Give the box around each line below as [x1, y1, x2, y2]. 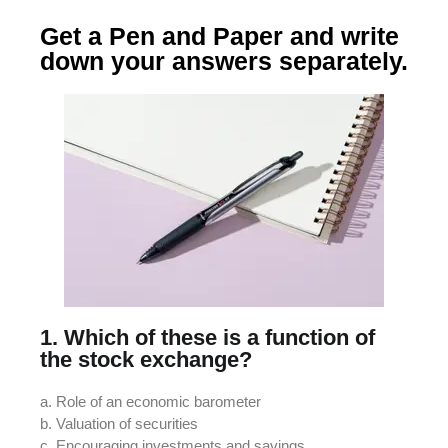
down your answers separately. [40, 46, 408, 75]
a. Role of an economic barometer [40, 392, 261, 410]
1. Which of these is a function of [40, 324, 375, 350]
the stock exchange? [40, 346, 252, 372]
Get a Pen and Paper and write [40, 21, 399, 50]
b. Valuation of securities [40, 414, 198, 432]
